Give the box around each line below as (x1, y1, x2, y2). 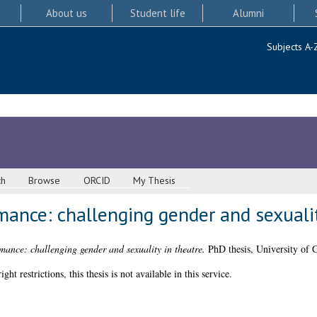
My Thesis (133, 174, 176, 188)
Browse (28, 174, 61, 188)
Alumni (233, 6, 265, 20)
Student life (129, 6, 185, 20)
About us (45, 6, 87, 20)
